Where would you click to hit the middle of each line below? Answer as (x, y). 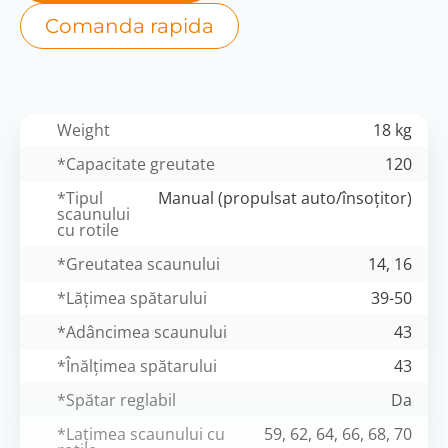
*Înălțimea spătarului (137, 365)
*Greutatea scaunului (138, 263)
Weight (83, 129)
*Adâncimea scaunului (142, 331)
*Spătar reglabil (116, 399)
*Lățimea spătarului (132, 297)
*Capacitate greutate (136, 163)
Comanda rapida (129, 25)
